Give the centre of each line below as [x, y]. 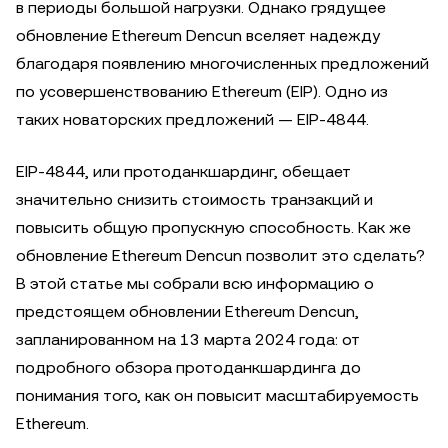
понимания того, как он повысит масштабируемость [217, 395]
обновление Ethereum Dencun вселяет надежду [198, 35]
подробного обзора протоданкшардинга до [188, 367]
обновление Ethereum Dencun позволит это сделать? [220, 255]
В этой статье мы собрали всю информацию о [195, 283]
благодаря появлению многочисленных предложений [222, 63]
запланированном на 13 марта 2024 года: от [188, 339]
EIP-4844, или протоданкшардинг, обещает [183, 171]
